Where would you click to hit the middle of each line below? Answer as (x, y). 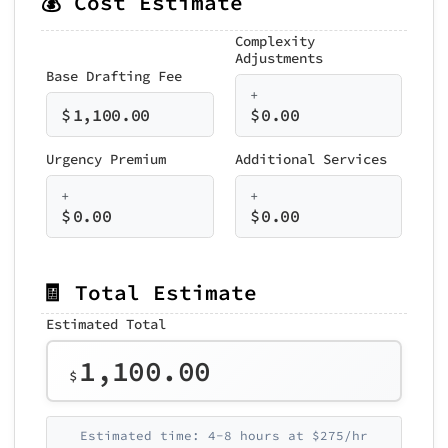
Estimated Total (106, 323)
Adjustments (278, 58)
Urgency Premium (106, 159)
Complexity (274, 41)
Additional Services (310, 159)
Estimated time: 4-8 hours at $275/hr (224, 435)
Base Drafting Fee (114, 76)
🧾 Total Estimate (149, 292)
